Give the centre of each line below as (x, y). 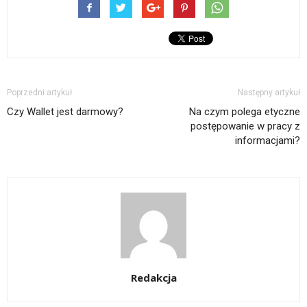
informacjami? (268, 141)
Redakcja (153, 278)
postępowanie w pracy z (245, 126)
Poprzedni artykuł (39, 93)
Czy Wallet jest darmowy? (65, 112)
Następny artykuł (269, 93)
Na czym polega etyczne (245, 112)
